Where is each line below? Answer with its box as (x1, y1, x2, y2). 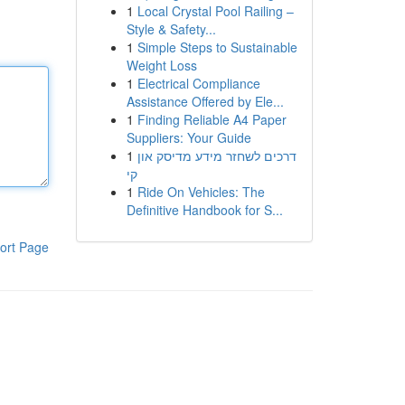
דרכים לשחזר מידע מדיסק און (137, 146, 297, 165)
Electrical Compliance (137, 74, 260, 92)
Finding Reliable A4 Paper (137, 110, 287, 128)
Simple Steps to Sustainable (137, 38, 297, 56)
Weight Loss (126, 56, 197, 74)
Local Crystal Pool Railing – (137, 2, 294, 20)
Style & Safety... (126, 20, 216, 38)
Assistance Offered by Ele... (126, 92, 284, 110)
